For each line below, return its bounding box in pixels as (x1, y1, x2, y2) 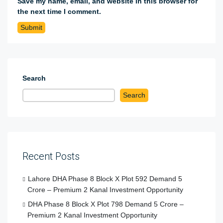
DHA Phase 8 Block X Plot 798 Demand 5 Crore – (28, 200, 184, 208)
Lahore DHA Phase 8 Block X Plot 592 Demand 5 (28, 174, 182, 183)
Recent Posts (22, 150, 80, 162)
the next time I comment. (17, 7, 101, 15)
